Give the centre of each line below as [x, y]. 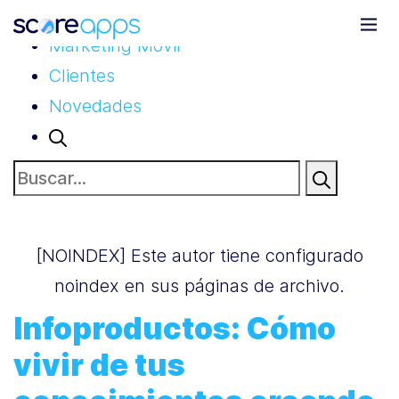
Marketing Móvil [115, 45]
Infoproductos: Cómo [175, 328]
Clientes [82, 76]
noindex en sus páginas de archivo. [199, 286]
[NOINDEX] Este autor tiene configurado [199, 256]
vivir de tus [99, 365]
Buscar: [43, 175]
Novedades [95, 106]
